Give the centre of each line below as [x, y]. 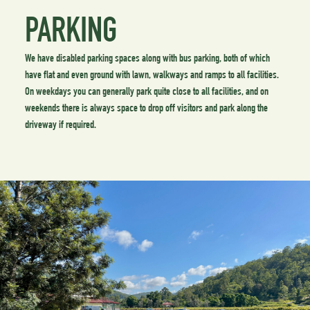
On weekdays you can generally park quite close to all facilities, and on [146, 93]
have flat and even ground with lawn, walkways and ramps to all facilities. [152, 76]
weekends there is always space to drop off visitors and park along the [146, 109]
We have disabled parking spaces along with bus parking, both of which [147, 60]
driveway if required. [60, 126]
